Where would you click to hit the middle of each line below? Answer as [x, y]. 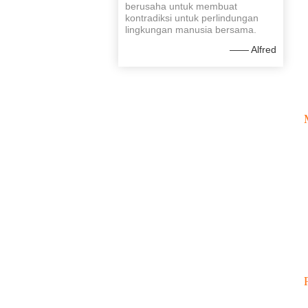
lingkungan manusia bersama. [191, 30]
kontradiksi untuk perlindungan [192, 18]
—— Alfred [253, 49]
